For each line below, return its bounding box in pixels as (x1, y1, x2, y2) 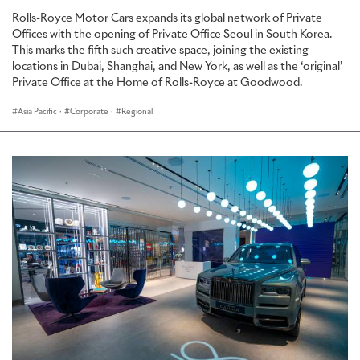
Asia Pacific (18, 107, 57, 116)
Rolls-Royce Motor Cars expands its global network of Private (12, 12, 322, 24)
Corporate (70, 107, 108, 116)
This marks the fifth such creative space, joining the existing (12, 44, 309, 56)
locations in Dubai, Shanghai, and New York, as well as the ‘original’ (12, 60, 342, 72)
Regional (121, 107, 153, 116)
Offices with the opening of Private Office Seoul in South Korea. (12, 28, 332, 40)
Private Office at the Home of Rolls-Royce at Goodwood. (12, 76, 302, 88)
